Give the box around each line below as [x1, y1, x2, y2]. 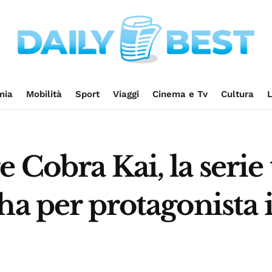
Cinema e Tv [152, 89, 208, 100]
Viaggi [112, 89, 139, 100]
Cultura [220, 89, 254, 100]
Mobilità [25, 89, 62, 100]
